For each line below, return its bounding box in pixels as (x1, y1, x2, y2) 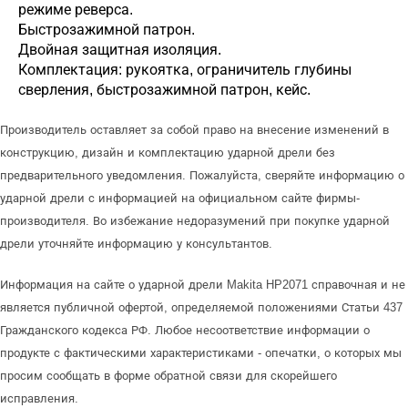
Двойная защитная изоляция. (18, 42, 221, 57)
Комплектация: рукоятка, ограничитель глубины (18, 62, 352, 77)
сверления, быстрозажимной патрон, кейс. (18, 82, 311, 97)
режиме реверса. (18, 2, 133, 17)
